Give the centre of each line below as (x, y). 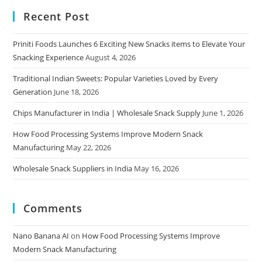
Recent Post (57, 16)
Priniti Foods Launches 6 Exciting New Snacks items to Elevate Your (129, 44)
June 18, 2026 (77, 92)
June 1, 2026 (223, 113)
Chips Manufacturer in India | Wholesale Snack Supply (107, 113)
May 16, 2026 (157, 168)
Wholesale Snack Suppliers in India (73, 168)
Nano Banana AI (41, 235)
